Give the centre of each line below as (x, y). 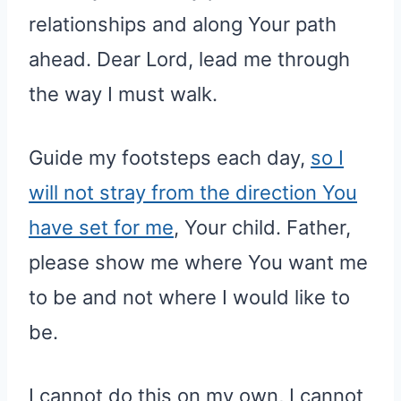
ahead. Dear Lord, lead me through (189, 59)
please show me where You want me (198, 262)
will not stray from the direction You (193, 192)
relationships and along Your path (183, 24)
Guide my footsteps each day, (170, 157)
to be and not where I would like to (189, 297)
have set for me (101, 227)
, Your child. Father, (262, 227)
